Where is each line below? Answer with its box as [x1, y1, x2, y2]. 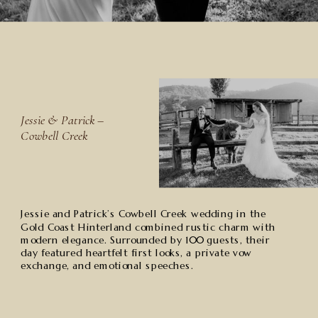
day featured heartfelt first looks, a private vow [21, 246, 253, 260]
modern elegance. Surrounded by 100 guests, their [21, 233, 270, 247]
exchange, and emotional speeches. [21, 259, 193, 273]
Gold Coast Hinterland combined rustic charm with [21, 220, 276, 234]
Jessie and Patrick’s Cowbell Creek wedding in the [21, 207, 266, 221]
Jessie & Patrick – [21, 112, 105, 128]
